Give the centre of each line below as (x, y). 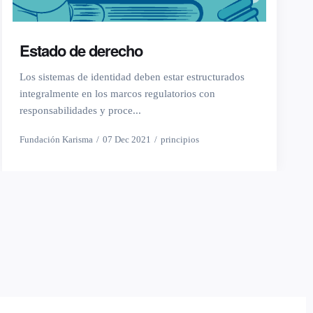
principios (180, 140)
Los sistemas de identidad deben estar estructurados (132, 77)
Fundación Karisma (56, 140)
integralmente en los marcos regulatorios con (117, 94)
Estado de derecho (81, 51)
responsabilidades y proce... (80, 111)
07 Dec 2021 (126, 140)
